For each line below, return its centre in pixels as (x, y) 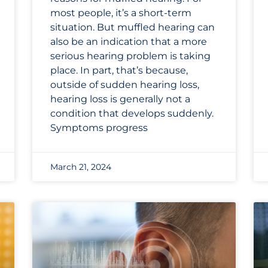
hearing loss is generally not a (120, 99)
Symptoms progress (99, 128)
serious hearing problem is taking (130, 56)
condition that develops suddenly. (132, 114)
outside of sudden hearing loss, (125, 85)
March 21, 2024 (81, 167)
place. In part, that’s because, (119, 71)
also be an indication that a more (129, 42)
